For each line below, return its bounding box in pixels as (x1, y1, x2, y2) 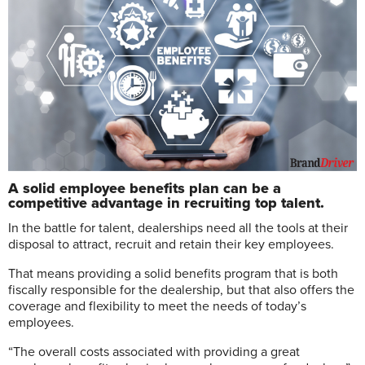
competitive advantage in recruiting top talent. (8, 193, 324, 212)
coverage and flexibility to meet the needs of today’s (8, 297, 306, 314)
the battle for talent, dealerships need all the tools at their (22, 219, 348, 236)
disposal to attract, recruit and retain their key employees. (8, 235, 334, 253)
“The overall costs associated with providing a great (8, 343, 300, 360)
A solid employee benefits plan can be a (8, 178, 281, 197)
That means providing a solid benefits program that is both (8, 265, 338, 282)
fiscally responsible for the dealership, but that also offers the (8, 281, 354, 298)
